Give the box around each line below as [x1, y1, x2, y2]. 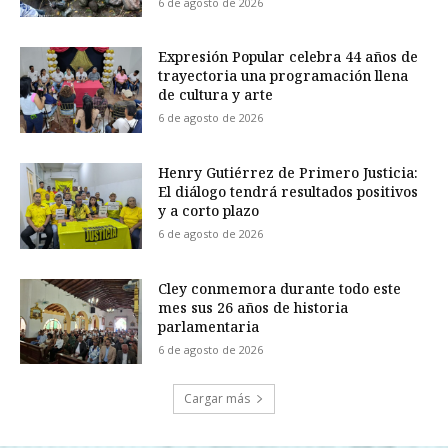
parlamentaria [158, 316, 260, 336]
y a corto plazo [158, 201, 260, 221]
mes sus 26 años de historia [158, 297, 349, 317]
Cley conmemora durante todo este [158, 278, 402, 298]
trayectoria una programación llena [158, 66, 409, 86]
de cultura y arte [158, 85, 274, 105]
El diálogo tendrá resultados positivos [158, 182, 419, 202]
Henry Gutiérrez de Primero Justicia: [158, 163, 419, 183]
